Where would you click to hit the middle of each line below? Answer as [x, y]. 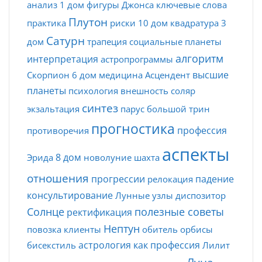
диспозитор [201, 195]
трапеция [107, 41]
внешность [144, 90]
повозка [44, 229]
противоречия [58, 130]
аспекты [196, 154]
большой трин [178, 108]
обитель [160, 229]
